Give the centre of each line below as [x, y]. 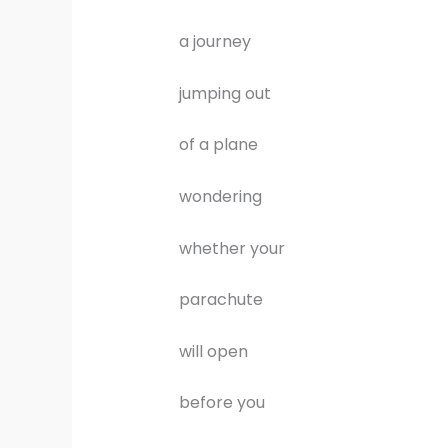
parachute [220, 300]
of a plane [218, 145]
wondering [220, 196]
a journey [214, 42]
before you [221, 403]
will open [213, 351]
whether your [231, 248]
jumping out [224, 93]
